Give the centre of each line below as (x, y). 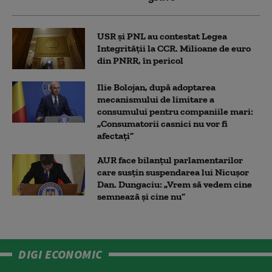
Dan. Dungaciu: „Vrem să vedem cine (175, 185)
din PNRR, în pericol (140, 61)
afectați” (115, 136)
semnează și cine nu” (141, 197)
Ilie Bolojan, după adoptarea (156, 87)
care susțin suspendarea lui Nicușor (173, 172)
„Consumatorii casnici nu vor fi (162, 124)
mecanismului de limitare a (156, 100)
